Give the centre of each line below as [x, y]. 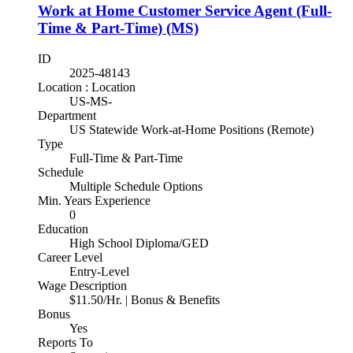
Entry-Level [99, 272]
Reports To [65, 343]
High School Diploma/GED [139, 243]
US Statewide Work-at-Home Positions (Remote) [191, 130]
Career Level [70, 258]
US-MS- [91, 102]
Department [67, 116]
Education [63, 229]
